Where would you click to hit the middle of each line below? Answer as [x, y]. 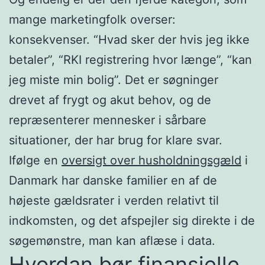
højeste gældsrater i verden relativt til [114, 200]
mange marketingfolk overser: [92, 19]
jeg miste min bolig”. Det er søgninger [114, 80]
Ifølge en [35, 160]
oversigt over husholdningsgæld [151, 160]
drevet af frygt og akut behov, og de [110, 100]
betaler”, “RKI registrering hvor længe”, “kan [130, 59]
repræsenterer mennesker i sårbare [108, 120]
